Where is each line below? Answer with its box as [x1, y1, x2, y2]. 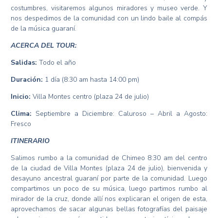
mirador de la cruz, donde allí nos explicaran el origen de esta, [11, 194, 207, 204]
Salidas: [11, 58, 37, 68]
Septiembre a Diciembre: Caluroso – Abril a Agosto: [32, 109, 207, 119]
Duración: [11, 75, 43, 85]
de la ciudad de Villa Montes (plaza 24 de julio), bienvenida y [11, 163, 207, 173]
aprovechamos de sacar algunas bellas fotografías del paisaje [11, 204, 207, 214]
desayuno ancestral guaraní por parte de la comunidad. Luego [11, 174, 207, 183]
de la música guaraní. [11, 24, 77, 34]
